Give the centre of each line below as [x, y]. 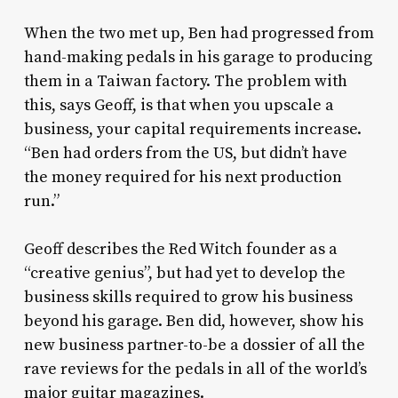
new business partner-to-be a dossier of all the [194, 346]
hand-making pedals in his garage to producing [198, 58]
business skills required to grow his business [188, 298]
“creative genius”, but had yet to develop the [184, 274]
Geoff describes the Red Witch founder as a [180, 250]
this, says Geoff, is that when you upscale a [179, 106]
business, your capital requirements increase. [192, 130]
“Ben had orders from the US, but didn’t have [185, 154]
